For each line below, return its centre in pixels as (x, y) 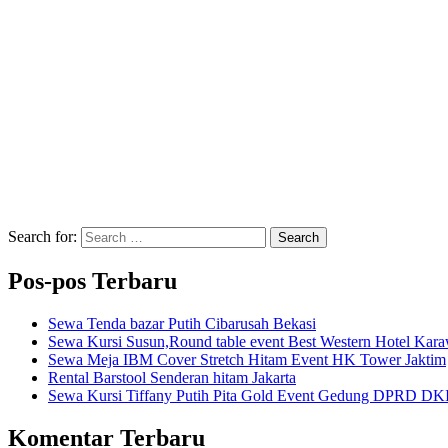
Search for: (42, 237)
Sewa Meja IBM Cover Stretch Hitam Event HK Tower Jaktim (247, 359)
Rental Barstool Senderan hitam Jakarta (172, 377)
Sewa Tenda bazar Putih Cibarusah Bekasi (182, 323)
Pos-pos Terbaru (92, 280)
